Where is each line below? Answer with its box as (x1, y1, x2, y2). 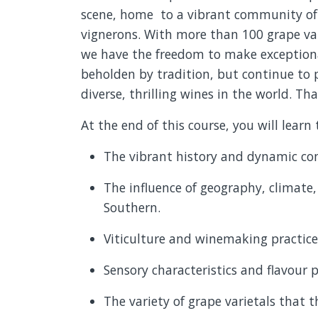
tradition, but (157, 65, 238, 82)
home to (120, 5, 173, 23)
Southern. (104, 198, 160, 216)
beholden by (81, 65, 157, 82)
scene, (81, 5, 120, 23)
